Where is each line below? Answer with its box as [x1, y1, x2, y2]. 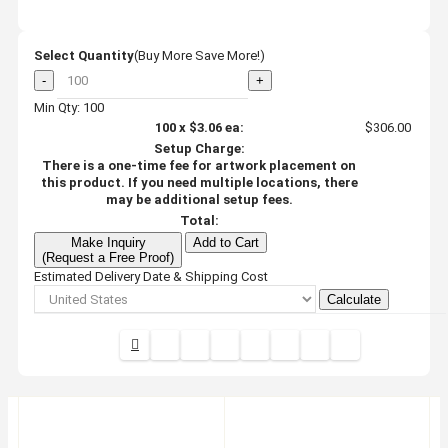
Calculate [327, 291, 381, 307]
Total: [179, 212, 219, 228]
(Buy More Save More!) [134, 47, 265, 63]
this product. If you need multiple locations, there [40, 174, 358, 190]
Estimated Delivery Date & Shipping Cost [34, 268, 268, 284]
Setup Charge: [153, 140, 245, 156]
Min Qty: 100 [34, 99, 104, 115]
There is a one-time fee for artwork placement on [42, 157, 356, 173]
